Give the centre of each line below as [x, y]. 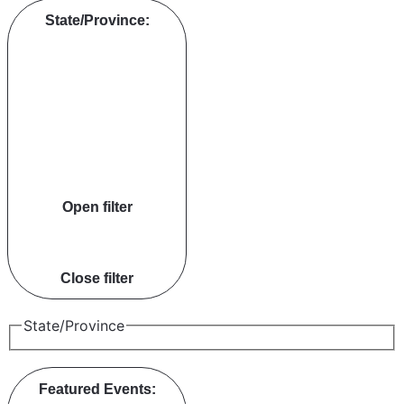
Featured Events [95, 389]
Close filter [97, 278]
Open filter [97, 207]
